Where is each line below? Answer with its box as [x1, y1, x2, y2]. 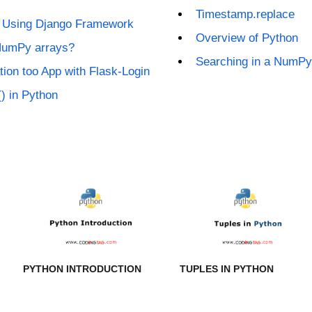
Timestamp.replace [195, 8, 295, 21]
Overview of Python [195, 31, 298, 45]
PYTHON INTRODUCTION [23, 263, 142, 275]
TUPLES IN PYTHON [179, 263, 274, 275]
